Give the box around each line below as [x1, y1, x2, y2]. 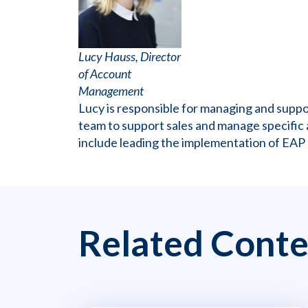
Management [78, 83, 144, 99]
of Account [78, 66, 131, 82]
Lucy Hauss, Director [78, 49, 181, 65]
